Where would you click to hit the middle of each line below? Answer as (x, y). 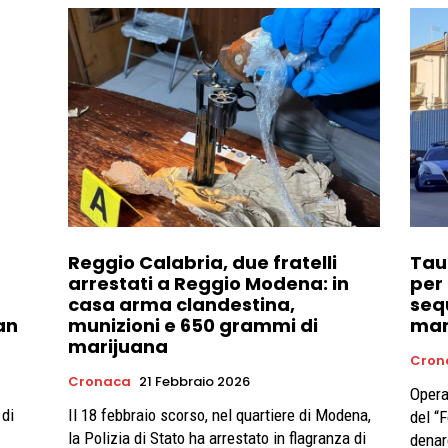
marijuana (118, 346)
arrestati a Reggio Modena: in (208, 283)
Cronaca (99, 381)
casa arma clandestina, (181, 304)
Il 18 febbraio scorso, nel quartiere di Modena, (219, 414)
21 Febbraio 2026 (194, 381)
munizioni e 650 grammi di (193, 325)
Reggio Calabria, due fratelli (202, 262)
